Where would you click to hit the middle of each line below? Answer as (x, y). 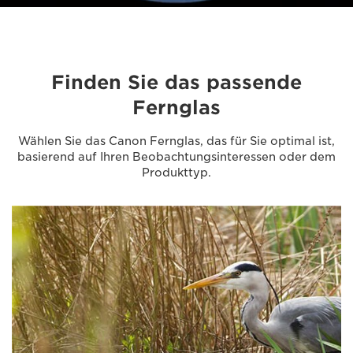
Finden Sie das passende (176, 82)
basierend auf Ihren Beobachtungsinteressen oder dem (176, 157)
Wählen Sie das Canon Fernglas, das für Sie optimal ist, (176, 141)
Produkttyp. (176, 173)
